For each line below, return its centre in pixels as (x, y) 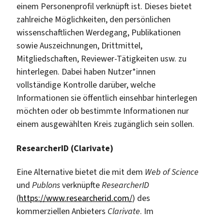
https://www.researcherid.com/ (76, 198)
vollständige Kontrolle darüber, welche (86, 85)
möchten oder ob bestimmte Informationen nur (103, 111)
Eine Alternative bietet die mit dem (81, 172)
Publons (46, 185)
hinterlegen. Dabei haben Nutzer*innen (86, 72)
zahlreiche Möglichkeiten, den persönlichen (94, 20)
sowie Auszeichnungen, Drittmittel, (80, 46)
